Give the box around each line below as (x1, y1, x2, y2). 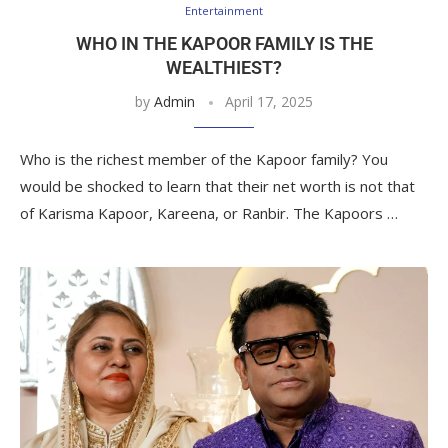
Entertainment (185, 2, 263, 18)
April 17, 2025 (225, 91, 313, 111)
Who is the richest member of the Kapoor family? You (20, 148, 388, 169)
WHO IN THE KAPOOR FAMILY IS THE (75, 32, 373, 54)
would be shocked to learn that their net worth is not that (20, 175, 415, 196)
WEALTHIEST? (166, 56, 282, 78)
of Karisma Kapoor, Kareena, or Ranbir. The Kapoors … (20, 202, 398, 223)
